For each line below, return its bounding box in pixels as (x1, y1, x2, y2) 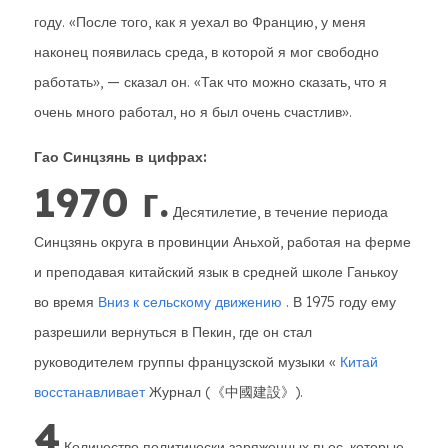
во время (34, 293, 94, 311)
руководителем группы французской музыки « (34, 353, 336, 371)
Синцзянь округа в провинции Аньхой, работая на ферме (34, 233, 411, 251)
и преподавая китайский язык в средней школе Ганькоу (34, 263, 398, 281)
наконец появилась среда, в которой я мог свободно (34, 43, 379, 61)
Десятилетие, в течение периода (169, 203, 388, 221)
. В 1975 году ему (282, 293, 396, 311)
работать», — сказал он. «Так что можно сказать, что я (34, 73, 387, 91)
